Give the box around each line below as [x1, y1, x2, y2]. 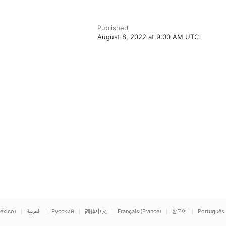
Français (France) [118, 208, 161, 215]
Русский [51, 208, 74, 215]
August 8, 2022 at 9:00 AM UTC [97, 33, 199, 41]
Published [97, 24, 129, 32]
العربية [27, 208, 41, 215]
